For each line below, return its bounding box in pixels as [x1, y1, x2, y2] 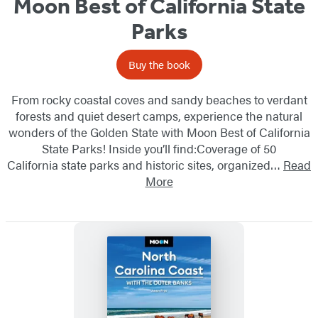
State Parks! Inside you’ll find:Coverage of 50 [41, 140, 277, 158]
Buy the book [128, 57, 190, 72]
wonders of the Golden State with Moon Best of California [8, 124, 310, 141]
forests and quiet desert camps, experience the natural [16, 107, 302, 125]
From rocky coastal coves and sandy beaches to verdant [11, 91, 307, 109]
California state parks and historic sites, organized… [7, 156, 283, 174]
